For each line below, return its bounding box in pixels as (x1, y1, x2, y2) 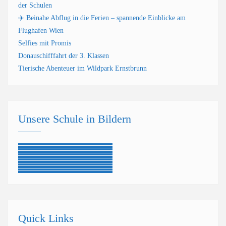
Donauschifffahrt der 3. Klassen (18, 52, 109, 60)
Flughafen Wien (18, 27, 64, 34)
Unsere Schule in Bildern (18, 112, 131, 125)
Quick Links (18, 212, 74, 224)
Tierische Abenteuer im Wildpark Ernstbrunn (18, 65, 147, 72)
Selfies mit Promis (18, 39, 71, 47)
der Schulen (18, 2, 52, 9)
